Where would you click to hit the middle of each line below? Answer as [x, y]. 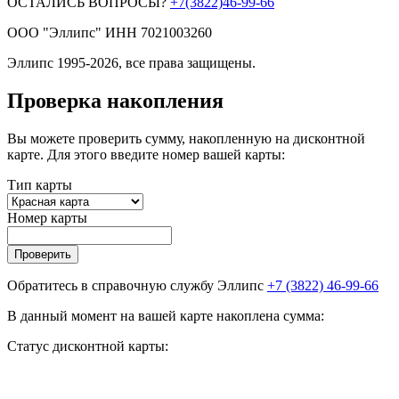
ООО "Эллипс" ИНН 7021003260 [110, 32]
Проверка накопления [115, 100]
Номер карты [47, 217]
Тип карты [40, 184]
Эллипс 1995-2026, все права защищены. [131, 62]
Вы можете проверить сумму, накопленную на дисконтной [186, 138]
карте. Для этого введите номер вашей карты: [146, 154]
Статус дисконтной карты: [88, 346]
